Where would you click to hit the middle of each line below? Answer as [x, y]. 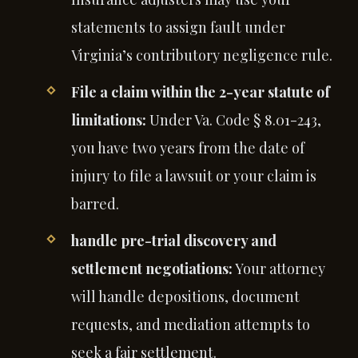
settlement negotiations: [151, 268]
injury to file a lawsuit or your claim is [193, 175]
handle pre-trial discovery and [173, 240]
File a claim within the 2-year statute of [200, 91]
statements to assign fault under [178, 27]
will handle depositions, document [185, 296]
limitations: [108, 119]
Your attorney [278, 268]
